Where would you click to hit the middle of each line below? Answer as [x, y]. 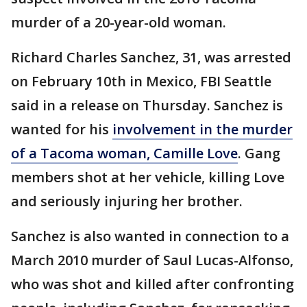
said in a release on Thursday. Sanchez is [147, 105]
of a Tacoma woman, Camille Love [124, 153]
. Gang [259, 153]
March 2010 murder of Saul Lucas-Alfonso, [152, 260]
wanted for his [62, 129]
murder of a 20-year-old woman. [119, 22]
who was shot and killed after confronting [152, 284]
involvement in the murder [202, 129]
